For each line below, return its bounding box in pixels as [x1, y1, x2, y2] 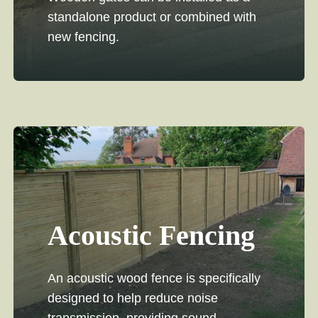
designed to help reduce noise [47, 291, 218, 306]
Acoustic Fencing [47, 219, 255, 252]
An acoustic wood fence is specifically [47, 271, 261, 286]
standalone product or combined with [47, 10, 256, 25]
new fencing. [47, 30, 119, 45]
